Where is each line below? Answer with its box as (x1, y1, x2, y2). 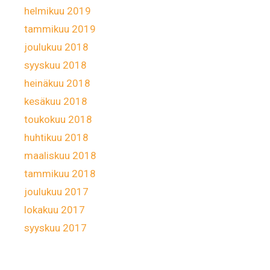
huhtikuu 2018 (24, 131, 89, 143)
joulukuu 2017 (24, 185, 89, 198)
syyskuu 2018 (24, 58, 87, 71)
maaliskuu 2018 (24, 149, 96, 162)
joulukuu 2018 (24, 40, 89, 53)
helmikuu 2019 (24, 4, 91, 17)
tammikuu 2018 (24, 167, 96, 180)
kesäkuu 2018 (24, 95, 87, 107)
